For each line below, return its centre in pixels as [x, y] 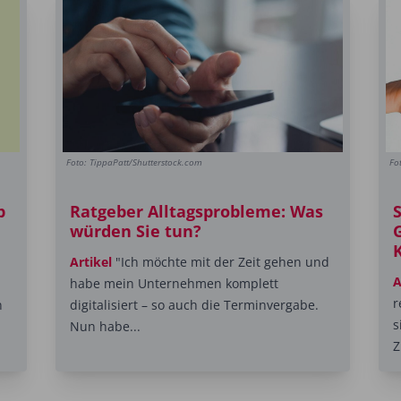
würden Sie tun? [135, 231]
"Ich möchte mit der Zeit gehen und [220, 262]
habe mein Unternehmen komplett [174, 284]
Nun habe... [105, 327]
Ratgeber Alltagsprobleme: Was [196, 212]
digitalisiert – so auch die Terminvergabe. [194, 305]
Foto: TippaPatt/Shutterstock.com [134, 162]
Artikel [90, 262]
